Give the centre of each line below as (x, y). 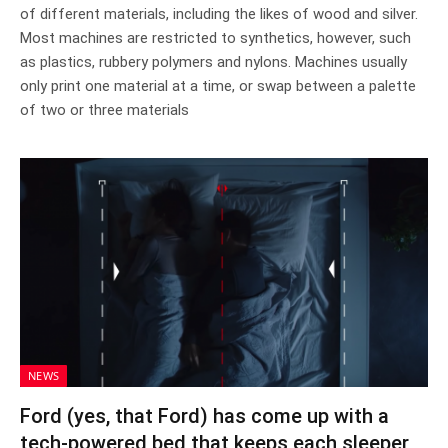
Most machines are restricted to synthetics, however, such (215, 37)
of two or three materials (104, 109)
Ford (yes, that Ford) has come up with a (204, 416)
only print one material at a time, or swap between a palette (218, 85)
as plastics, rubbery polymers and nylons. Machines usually (213, 61)
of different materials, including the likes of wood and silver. (219, 13)
